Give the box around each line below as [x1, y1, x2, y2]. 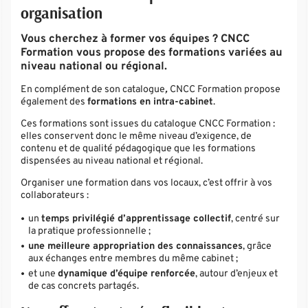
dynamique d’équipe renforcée [58, 267, 196, 280]
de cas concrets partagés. [28, 280, 140, 293]
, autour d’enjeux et [195, 267, 278, 280]
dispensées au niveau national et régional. [21, 155, 203, 168]
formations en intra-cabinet [87, 95, 214, 108]
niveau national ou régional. [21, 59, 168, 74]
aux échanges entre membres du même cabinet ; [28, 252, 239, 265]
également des [21, 95, 88, 108]
